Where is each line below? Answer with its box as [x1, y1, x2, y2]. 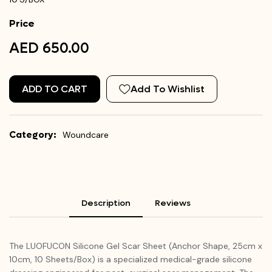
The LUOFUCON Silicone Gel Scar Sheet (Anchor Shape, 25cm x [9, 240, 262, 252]
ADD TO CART [22, 83, 87, 96]
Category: [9, 129, 56, 141]
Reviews [155, 197, 191, 209]
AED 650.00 [9, 39, 89, 58]
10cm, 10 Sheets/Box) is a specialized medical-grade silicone [9, 254, 252, 265]
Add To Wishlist [131, 83, 205, 96]
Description [81, 197, 131, 209]
